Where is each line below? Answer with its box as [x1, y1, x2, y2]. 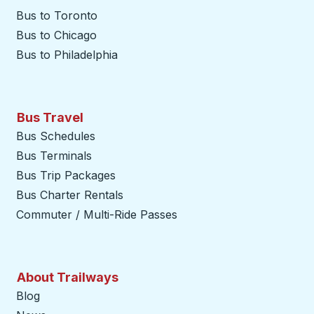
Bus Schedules [16, 129, 95, 143]
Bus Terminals [16, 149, 92, 163]
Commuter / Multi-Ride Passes [16, 207, 177, 221]
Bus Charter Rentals [16, 188, 123, 202]
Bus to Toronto [16, 8, 97, 22]
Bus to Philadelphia [16, 48, 118, 62]
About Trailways [17, 270, 118, 285]
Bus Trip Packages [16, 168, 116, 182]
